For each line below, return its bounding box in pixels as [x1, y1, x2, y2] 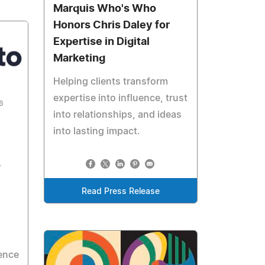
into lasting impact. [53, 126, 141, 136]
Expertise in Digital [53, 36, 150, 47]
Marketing [53, 53, 106, 64]
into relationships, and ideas [53, 109, 182, 119]
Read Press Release [82, 187, 160, 196]
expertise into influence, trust [53, 93, 188, 103]
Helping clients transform [53, 76, 169, 86]
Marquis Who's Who [53, 3, 157, 14]
